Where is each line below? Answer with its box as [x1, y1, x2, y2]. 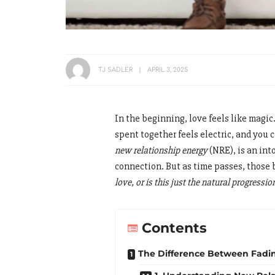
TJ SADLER [98, 66, 133, 73]
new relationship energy [115, 144, 207, 157]
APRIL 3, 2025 [147, 66, 188, 73]
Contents [142, 219, 207, 236]
